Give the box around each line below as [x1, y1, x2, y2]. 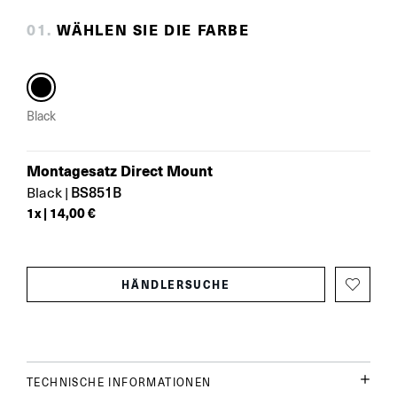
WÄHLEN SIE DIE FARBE [56, 19, 250, 40]
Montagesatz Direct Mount [27, 160, 213, 181]
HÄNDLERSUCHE [121, 276, 230, 292]
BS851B [71, 181, 121, 202]
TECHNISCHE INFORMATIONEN [27, 376, 212, 389]
